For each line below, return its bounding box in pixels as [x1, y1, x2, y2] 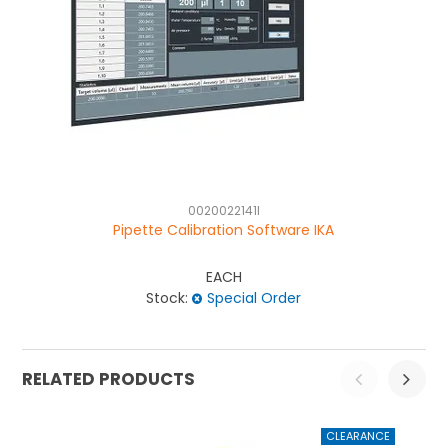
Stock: [146, 288, 189, 309]
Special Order [207, 288, 302, 309]
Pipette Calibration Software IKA [113, 220, 335, 241]
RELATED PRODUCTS [22, 367, 196, 392]
